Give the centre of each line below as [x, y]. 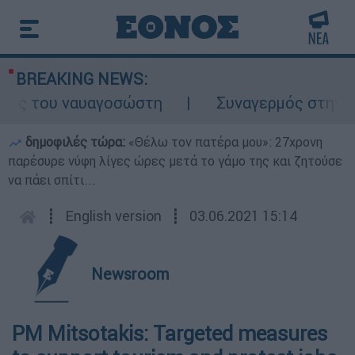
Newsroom [130, 274]
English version [113, 216]
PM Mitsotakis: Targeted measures [170, 334]
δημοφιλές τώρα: [75, 142]
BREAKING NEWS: [82, 79]
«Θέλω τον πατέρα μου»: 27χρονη [225, 142]
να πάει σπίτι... [52, 180]
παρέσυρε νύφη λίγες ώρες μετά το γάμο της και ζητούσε [175, 161]
